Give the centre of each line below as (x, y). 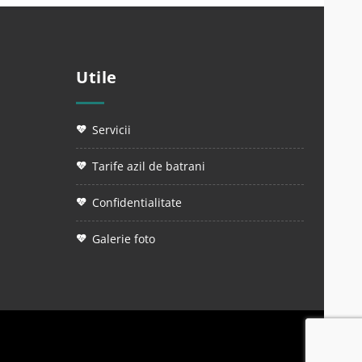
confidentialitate (141, 202)
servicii (115, 130)
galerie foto (128, 239)
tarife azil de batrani (152, 166)
